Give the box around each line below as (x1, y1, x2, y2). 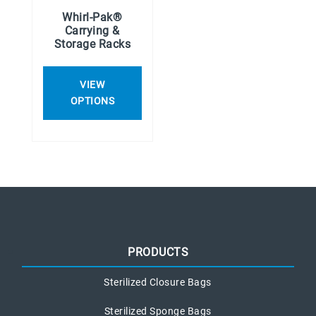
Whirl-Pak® (62, 11, 123, 25)
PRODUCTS (128, 245, 188, 260)
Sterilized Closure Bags (104, 276, 212, 288)
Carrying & (64, 24, 120, 38)
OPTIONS (70, 95, 115, 107)
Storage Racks (54, 37, 131, 51)
